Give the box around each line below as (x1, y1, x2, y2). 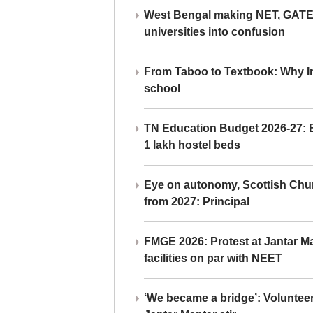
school (143, 82, 180, 94)
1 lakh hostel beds (143, 139, 240, 151)
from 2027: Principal (143, 196, 249, 208)
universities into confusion (143, 26, 285, 38)
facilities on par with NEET (143, 252, 282, 264)
